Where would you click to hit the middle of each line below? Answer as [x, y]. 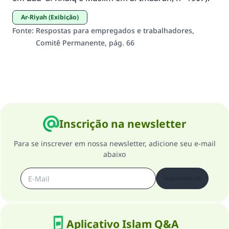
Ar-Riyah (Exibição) [52, 17]
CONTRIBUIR [110, 54]
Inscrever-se [182, 178]
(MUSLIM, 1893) [114, 16]
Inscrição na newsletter [123, 124]
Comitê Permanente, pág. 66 [85, 43]
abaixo [114, 154]
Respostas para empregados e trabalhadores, [115, 30]
